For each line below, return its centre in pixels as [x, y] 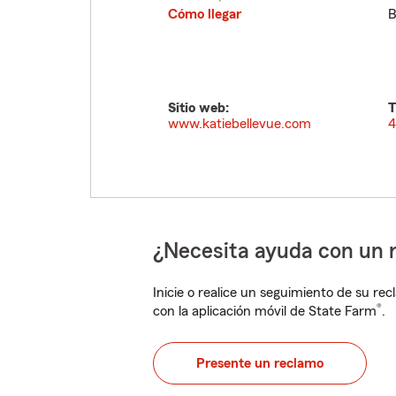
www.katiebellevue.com [240, 124]
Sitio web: [198, 108]
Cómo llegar [205, 14]
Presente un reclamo [260, 363]
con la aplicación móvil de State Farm [265, 311]
